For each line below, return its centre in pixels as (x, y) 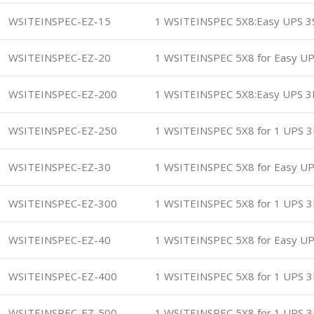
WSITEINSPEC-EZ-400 (63, 276)
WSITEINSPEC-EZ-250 (63, 130)
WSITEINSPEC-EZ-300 (63, 203)
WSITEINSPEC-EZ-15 (60, 21)
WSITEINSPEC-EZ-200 (63, 94)
